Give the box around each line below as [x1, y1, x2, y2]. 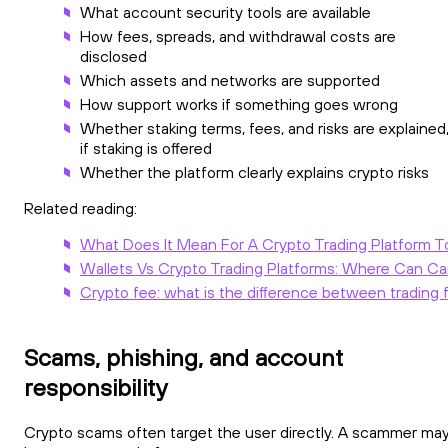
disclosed [80, 45, 147, 66]
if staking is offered [80, 137, 212, 158]
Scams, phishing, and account [24, 341, 343, 372]
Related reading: [24, 197, 137, 218]
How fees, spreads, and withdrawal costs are [80, 25, 396, 46]
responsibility [24, 371, 168, 402]
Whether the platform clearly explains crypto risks [80, 161, 429, 182]
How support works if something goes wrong [80, 93, 398, 114]
